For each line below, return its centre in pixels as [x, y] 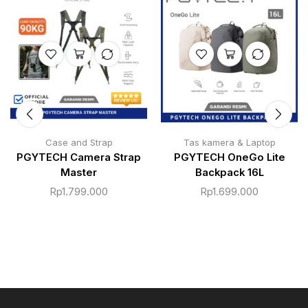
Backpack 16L [229, 172]
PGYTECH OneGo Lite [229, 157]
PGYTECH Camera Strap [79, 157]
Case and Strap [79, 142]
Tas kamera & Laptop [229, 142]
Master [79, 172]
